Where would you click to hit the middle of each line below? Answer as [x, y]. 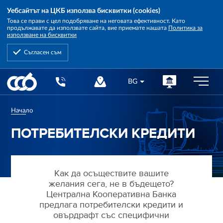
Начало [22, 111]
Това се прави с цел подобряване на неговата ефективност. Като [96, 21]
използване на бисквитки [42, 35]
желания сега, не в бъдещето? [111, 184]
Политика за [185, 28]
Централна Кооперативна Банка [111, 195]
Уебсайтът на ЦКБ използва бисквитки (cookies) [84, 11]
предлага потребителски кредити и [111, 205]
